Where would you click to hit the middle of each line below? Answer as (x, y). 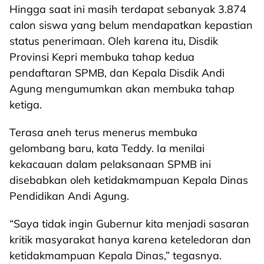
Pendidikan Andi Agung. (69, 196)
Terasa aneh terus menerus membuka (103, 132)
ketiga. (26, 105)
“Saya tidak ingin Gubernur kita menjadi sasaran (129, 224)
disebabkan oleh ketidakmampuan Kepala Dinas (129, 180)
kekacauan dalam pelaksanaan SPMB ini (110, 164)
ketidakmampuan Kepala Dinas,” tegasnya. (115, 255)
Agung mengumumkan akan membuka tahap (122, 89)
